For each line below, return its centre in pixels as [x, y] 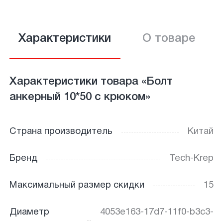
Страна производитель [61, 132]
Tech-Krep [192, 159]
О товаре [168, 39]
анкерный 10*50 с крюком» [80, 97]
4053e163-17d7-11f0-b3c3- [157, 212]
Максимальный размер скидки [77, 186]
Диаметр [29, 212]
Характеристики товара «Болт [91, 81]
